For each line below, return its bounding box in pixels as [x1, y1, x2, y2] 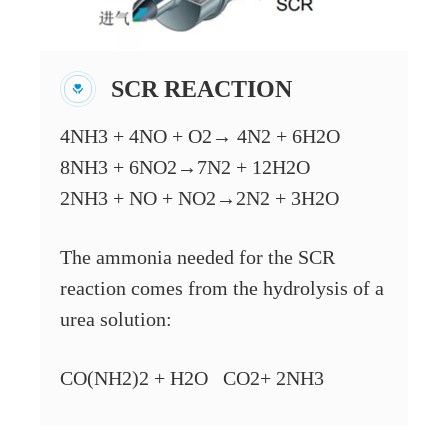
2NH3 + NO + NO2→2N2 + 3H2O [60, 187, 339, 209]
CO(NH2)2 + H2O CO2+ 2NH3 [60, 367, 324, 389]
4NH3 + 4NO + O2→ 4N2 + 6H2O [60, 125, 340, 147]
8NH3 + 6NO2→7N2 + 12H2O [60, 156, 310, 178]
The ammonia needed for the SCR [60, 246, 335, 268]
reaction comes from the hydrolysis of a [60, 277, 384, 299]
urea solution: [60, 308, 172, 330]
